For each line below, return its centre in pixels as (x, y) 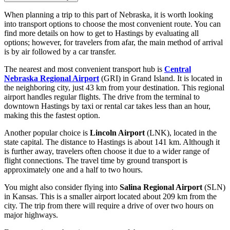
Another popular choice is (47, 132)
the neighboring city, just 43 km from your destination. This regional (114, 87)
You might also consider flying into (62, 187)
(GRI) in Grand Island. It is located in (161, 78)
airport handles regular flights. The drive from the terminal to (102, 97)
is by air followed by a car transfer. (60, 51)
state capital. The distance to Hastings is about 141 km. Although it (112, 142)
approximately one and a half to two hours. (73, 169)
